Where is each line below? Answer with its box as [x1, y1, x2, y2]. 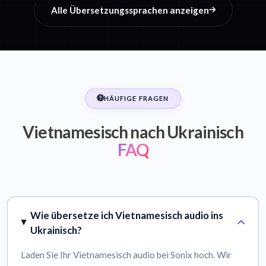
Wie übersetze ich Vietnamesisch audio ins [30, 208, 224, 221]
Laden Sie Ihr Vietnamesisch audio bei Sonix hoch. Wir [21, 249, 232, 261]
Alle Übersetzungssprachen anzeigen [50, 5, 209, 16]
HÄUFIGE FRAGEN [103, 94, 169, 103]
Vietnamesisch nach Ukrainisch [23, 122, 243, 142]
